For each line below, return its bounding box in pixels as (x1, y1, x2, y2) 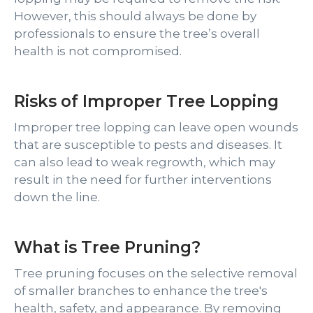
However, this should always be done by (14, 9, 256, 23)
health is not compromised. (14, 44, 182, 58)
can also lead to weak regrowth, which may (14, 155, 275, 169)
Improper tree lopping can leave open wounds (14, 120, 298, 134)
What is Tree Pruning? (14, 238, 201, 257)
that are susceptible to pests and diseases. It (14, 138, 282, 152)
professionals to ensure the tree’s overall (14, 27, 260, 41)
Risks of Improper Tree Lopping (14, 92, 279, 111)
